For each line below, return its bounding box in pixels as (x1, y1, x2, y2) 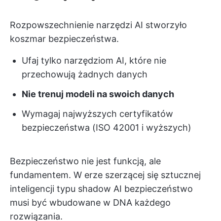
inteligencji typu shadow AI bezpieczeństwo (10, 184, 193, 194)
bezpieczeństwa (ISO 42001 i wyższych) (22, 122, 191, 133)
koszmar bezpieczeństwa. (10, 34, 119, 44)
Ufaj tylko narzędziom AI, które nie (22, 55, 166, 66)
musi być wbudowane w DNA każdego (10, 197, 171, 208)
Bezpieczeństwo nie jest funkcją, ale (10, 156, 161, 166)
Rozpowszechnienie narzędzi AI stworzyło (10, 20, 187, 30)
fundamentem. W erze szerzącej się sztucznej (10, 170, 201, 180)
